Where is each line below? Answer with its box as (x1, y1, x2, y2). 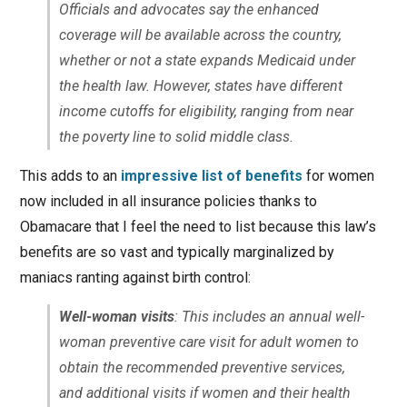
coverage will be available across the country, (58, 25, 342, 44)
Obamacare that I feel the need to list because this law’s (19, 217, 376, 235)
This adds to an (19, 166, 121, 184)
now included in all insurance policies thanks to (19, 192, 317, 210)
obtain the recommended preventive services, (58, 358, 345, 376)
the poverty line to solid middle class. (58, 127, 293, 145)
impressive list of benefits (120, 166, 303, 184)
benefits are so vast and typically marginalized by (19, 243, 334, 261)
